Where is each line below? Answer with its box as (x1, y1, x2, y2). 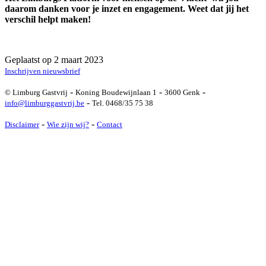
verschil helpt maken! (5, 14, 91, 24)
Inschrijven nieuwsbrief (5, 66, 80, 75)
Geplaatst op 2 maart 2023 (5, 54, 103, 65)
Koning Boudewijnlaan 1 (75, 87, 157, 97)
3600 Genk (164, 87, 200, 97)
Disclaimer (5, 119, 39, 129)
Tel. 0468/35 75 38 (92, 98, 153, 107)
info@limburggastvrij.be (5, 98, 84, 107)
